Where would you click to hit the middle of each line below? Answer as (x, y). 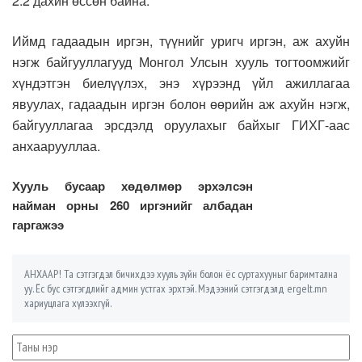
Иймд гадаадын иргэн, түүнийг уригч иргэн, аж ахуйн (181, 40)
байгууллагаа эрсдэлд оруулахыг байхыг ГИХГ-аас (181, 124)
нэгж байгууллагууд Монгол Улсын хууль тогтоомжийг (181, 61)
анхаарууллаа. (56, 145)
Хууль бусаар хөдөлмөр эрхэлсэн (133, 185)
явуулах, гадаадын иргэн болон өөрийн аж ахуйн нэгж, (181, 103)
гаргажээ (38, 224)
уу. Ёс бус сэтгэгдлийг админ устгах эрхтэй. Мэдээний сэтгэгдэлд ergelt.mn (176, 288)
